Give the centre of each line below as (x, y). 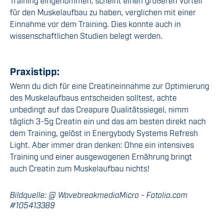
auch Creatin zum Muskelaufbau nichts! (80, 168)
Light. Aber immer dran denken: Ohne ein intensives (102, 145)
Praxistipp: (35, 71)
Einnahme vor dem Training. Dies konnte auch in (95, 24)
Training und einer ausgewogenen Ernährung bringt (101, 156)
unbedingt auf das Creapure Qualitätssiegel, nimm (99, 109)
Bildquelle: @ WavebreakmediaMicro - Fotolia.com (99, 195)
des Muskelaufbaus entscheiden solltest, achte (93, 97)
